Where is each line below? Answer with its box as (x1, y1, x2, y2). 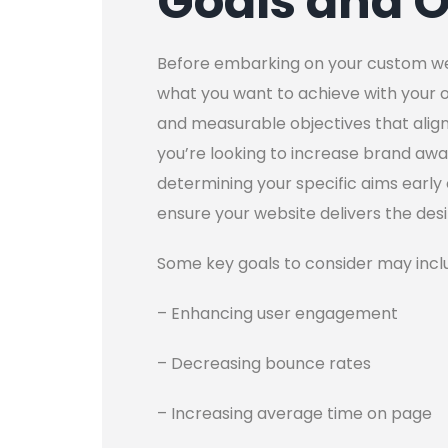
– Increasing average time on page (157, 402, 432, 426)
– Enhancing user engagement (157, 302, 398, 326)
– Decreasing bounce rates (157, 352, 371, 376)
